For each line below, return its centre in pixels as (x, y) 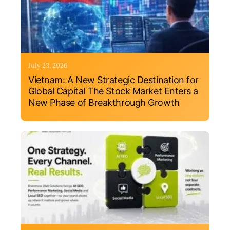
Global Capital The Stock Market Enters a (113, 91)
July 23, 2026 (48, 65)
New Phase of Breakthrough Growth (104, 102)
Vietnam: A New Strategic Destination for (113, 80)
